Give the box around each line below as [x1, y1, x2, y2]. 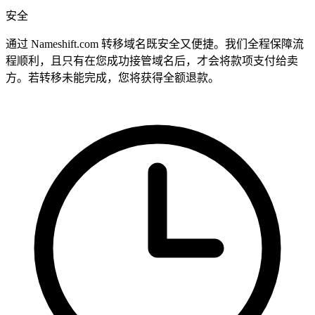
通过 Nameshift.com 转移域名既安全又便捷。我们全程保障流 [6, 38, 304, 51]
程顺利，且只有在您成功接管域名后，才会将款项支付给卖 [6, 55, 298, 67]
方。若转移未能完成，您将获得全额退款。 [6, 72, 219, 84]
